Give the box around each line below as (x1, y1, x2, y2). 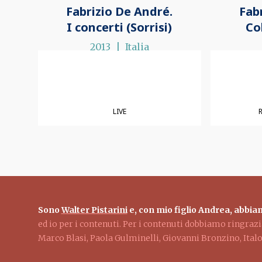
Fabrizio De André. (66, 4, 173, 20)
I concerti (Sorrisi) (67, 19, 173, 36)
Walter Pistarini (61, 205, 127, 216)
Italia (125, 41, 149, 53)
